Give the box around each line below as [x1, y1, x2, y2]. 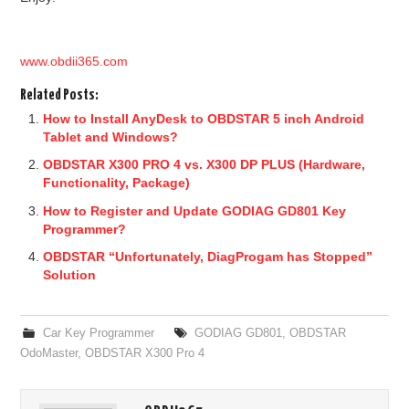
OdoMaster [20, 347, 79, 361]
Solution [43, 267, 97, 283]
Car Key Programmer [42, 327, 154, 341]
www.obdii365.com [20, 53, 129, 68]
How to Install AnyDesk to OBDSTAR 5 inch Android [43, 110, 365, 126]
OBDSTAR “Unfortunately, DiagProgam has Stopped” [43, 249, 373, 265]
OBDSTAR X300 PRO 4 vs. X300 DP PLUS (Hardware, [43, 157, 366, 173]
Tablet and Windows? [43, 129, 179, 144]
